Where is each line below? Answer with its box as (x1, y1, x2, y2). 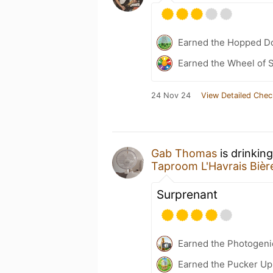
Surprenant (157, 186, 218, 202)
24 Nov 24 (151, 90, 191, 100)
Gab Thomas (151, 146, 217, 160)
